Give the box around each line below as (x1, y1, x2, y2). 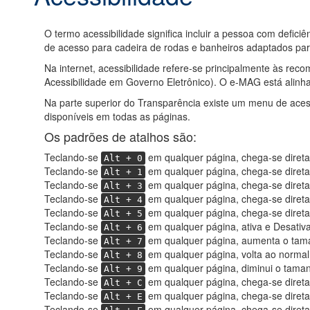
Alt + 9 (103, 264, 143, 275)
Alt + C (103, 277, 143, 289)
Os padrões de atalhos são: (44, 127, 197, 146)
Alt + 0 (103, 153, 143, 164)
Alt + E (103, 291, 143, 302)
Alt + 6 (103, 222, 143, 233)
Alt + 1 (103, 167, 143, 178)
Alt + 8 (103, 250, 143, 261)
